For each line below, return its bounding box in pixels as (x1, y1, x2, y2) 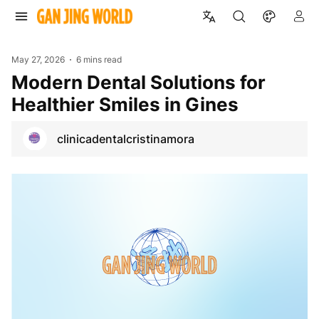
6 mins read (76, 54, 122, 65)
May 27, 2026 (11, 54, 65, 65)
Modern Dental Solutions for (11, 70, 28, 93)
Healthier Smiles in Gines (11, 93, 239, 115)
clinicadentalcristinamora (57, 131, 194, 146)
